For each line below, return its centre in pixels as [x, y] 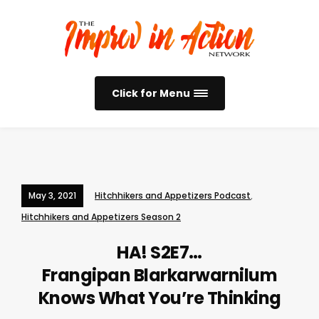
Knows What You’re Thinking [159, 298]
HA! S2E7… [159, 252]
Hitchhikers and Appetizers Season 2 [101, 217]
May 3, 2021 [52, 195]
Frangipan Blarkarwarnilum [159, 275]
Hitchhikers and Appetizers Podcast [173, 195]
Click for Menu [151, 93]
